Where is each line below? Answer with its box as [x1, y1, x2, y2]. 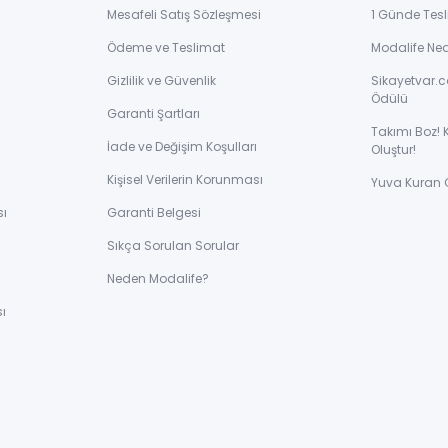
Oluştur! [371, 141, 416, 159]
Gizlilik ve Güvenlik [107, 72, 216, 90]
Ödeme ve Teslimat [107, 39, 225, 57]
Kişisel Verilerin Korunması [107, 171, 263, 189]
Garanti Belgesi [107, 204, 201, 222]
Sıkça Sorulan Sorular [107, 237, 239, 255]
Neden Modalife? [107, 270, 209, 288]
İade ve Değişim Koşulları [107, 138, 257, 156]
